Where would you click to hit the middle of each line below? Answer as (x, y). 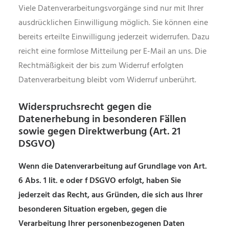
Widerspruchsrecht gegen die (85, 107)
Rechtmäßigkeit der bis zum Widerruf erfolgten (101, 66)
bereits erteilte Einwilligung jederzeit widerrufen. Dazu (114, 37)
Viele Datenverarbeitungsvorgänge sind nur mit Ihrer (111, 9)
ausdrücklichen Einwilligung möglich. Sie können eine (113, 23)
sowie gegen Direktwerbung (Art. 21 (99, 132)
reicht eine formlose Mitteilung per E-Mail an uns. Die (112, 52)
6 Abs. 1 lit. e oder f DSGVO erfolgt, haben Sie (100, 181)
